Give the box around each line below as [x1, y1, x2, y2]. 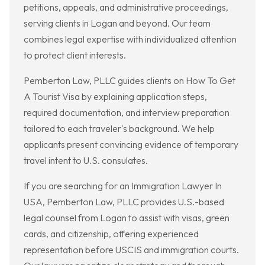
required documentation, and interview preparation [24, 106, 230, 119]
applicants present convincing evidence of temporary [24, 138, 238, 151]
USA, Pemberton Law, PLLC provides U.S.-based [24, 196, 224, 208]
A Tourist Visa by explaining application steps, [24, 91, 207, 103]
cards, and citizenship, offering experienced [24, 228, 199, 240]
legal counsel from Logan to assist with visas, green [24, 212, 230, 224]
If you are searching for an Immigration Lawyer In [24, 180, 222, 192]
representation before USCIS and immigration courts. [24, 244, 239, 256]
